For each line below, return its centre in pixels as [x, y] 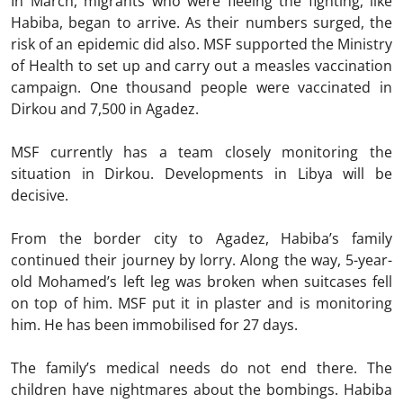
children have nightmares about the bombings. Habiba [201, 389]
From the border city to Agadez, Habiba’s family [201, 238]
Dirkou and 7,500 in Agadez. [105, 108]
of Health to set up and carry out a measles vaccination [201, 65]
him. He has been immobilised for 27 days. [154, 324]
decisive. [40, 195]
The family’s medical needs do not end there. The [201, 367]
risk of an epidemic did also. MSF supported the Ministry [201, 44]
